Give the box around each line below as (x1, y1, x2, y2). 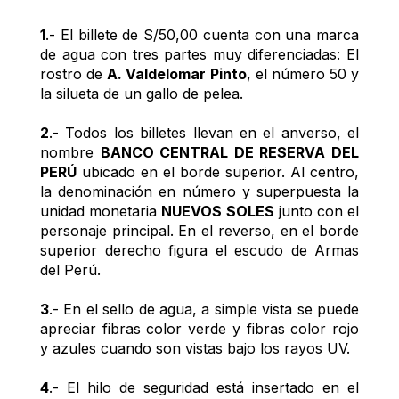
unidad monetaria (40, 201, 162, 220)
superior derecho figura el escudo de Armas (40, 240, 359, 259)
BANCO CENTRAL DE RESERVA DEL (100, 142, 360, 161)
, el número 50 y (246, 64, 359, 83)
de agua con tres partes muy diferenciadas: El (40, 45, 359, 63)
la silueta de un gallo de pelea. (40, 84, 243, 102)
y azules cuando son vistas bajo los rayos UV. (40, 338, 350, 357)
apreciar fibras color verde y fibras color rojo (40, 319, 359, 338)
